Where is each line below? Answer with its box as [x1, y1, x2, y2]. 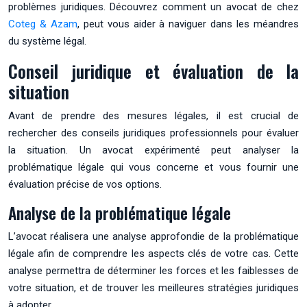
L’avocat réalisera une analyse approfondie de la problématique [8, 230, 299, 243]
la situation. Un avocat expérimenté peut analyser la [8, 143, 299, 156]
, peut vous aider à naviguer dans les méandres [77, 17, 299, 30]
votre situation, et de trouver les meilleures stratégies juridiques [8, 281, 299, 294]
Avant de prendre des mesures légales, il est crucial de [8, 109, 299, 122]
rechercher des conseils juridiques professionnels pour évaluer [8, 126, 299, 139]
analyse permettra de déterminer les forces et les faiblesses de [8, 264, 299, 277]
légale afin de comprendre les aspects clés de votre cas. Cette [8, 247, 299, 260]
